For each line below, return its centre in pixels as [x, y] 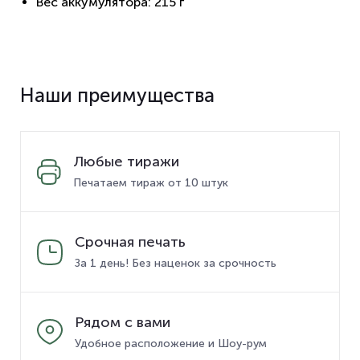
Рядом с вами [123, 322]
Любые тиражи [126, 162]
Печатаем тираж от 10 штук [151, 183]
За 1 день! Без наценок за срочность [176, 263]
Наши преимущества [117, 95]
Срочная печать [130, 242]
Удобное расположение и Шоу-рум [171, 343]
